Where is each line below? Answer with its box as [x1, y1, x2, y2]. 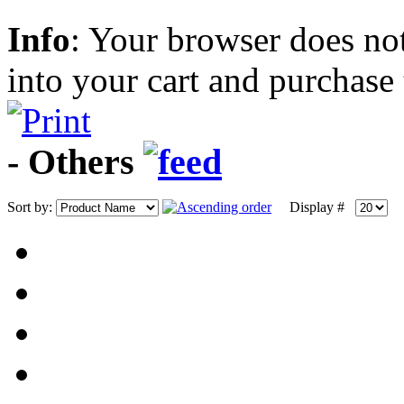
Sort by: [7, 199, 56, 216]
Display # [275, 199, 355, 216]
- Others [7, 141, 143, 182]
